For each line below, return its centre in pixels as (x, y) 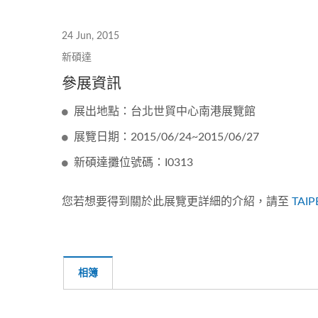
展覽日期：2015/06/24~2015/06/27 (166, 137)
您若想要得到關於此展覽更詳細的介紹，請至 (177, 202)
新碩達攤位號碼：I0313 (133, 163)
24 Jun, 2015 (91, 36)
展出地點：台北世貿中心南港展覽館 (165, 111)
